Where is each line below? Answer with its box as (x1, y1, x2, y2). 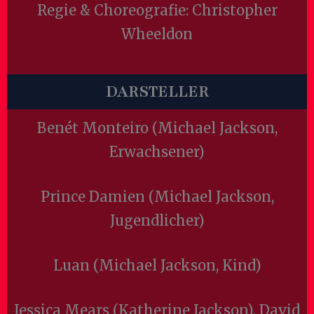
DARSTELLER (105, 81, 209, 102)
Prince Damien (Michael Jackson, (40, 188, 274, 205)
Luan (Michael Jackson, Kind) (53, 257, 261, 274)
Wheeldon (121, 25, 193, 43)
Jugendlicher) (109, 212, 205, 229)
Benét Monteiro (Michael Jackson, (36, 119, 278, 137)
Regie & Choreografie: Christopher (36, 1, 278, 19)
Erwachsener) (109, 143, 205, 161)
